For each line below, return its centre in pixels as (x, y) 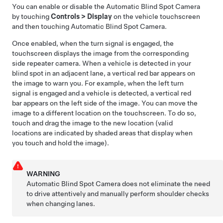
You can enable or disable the (59, 6)
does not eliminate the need (166, 184)
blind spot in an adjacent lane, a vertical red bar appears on (104, 73)
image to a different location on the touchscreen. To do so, (104, 113)
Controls (65, 16)
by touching (31, 16)
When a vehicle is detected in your (137, 63)
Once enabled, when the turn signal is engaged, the (93, 43)
